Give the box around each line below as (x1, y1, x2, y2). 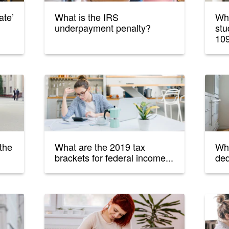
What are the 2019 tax (55, 140, 146, 154)
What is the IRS (55, 10, 119, 24)
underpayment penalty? (55, 21, 151, 35)
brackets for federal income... (55, 151, 174, 165)
